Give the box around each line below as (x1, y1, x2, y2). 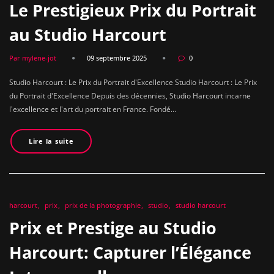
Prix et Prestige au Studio (9, 217, 217, 240)
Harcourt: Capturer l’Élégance (9, 241, 251, 264)
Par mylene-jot (9, 53, 56, 62)
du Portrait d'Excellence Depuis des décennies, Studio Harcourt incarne (9, 90, 251, 101)
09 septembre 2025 (87, 53, 147, 62)
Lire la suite (28, 136, 74, 146)
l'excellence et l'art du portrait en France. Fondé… (9, 103, 176, 114)
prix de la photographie (65, 201, 141, 210)
